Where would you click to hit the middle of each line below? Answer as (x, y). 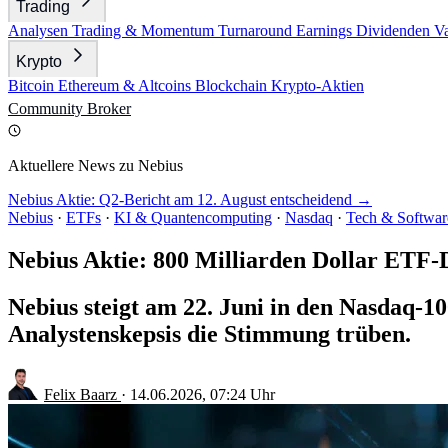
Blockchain (233, 85)
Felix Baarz (82, 394)
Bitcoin (33, 85)
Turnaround (257, 30)
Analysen (40, 30)
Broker (109, 108)
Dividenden (395, 30)
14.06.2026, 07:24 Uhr (202, 394)
